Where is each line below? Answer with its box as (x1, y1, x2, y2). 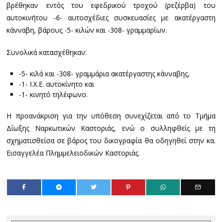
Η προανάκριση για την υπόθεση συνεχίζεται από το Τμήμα (6, 111, 216, 120)
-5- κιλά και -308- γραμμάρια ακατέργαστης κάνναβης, (18, 69, 190, 78)
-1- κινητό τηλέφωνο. (18, 90, 88, 99)
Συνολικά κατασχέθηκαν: (6, 48, 87, 57)
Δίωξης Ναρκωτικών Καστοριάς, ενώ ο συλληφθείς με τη (6, 123, 216, 133)
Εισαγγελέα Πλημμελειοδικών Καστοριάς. (6, 148, 140, 158)
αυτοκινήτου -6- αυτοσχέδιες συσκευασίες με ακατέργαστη (6, 13, 216, 22)
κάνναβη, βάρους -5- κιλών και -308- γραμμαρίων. (6, 25, 167, 35)
